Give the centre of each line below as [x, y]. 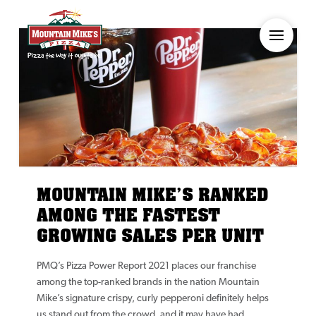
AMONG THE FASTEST [128, 215]
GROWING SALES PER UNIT [150, 236]
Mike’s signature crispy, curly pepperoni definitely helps [152, 299]
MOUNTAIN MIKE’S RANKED [152, 195]
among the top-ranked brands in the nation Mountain [148, 283]
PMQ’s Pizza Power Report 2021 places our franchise [146, 267]
